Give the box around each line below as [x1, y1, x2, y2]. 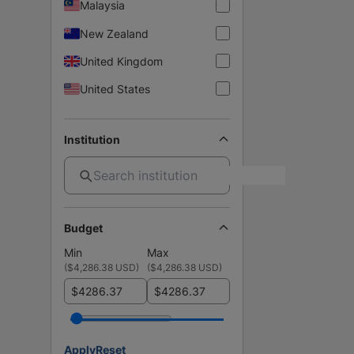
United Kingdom [80, 54, 163, 68]
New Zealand [80, 26, 149, 40]
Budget [64, 220, 103, 235]
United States [80, 81, 150, 96]
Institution [64, 132, 120, 146]
